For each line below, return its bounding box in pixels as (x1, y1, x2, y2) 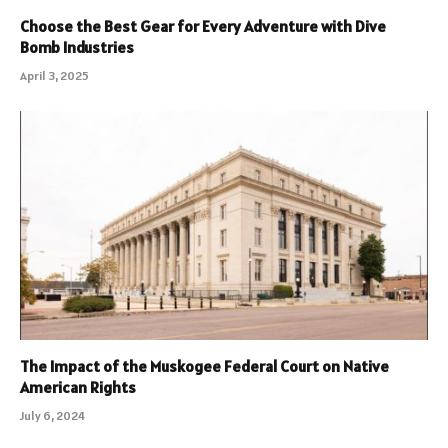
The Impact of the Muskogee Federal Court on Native (20, 356, 389, 377)
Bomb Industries (20, 36, 134, 57)
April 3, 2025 (20, 67, 89, 83)
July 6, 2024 (20, 408, 85, 424)
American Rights (20, 377, 136, 398)
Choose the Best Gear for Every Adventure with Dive (20, 15, 386, 36)
